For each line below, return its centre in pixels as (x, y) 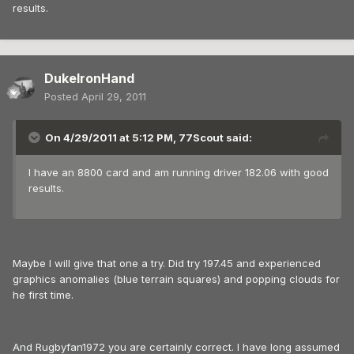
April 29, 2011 (114, 97)
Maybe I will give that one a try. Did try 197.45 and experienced (167, 264)
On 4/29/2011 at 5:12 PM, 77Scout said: (149, 138)
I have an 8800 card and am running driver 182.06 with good (179, 173)
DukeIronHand (89, 79)
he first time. (43, 295)
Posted (63, 97)
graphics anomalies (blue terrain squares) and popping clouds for (176, 279)
